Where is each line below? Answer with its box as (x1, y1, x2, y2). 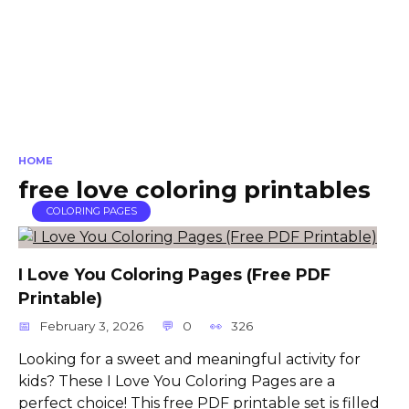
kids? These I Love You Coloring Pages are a (18, 372, 335, 390)
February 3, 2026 (39, 318, 144, 333)
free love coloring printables (18, 174, 371, 204)
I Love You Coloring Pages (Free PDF (18, 264, 330, 284)
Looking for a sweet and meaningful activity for (18, 350, 361, 368)
